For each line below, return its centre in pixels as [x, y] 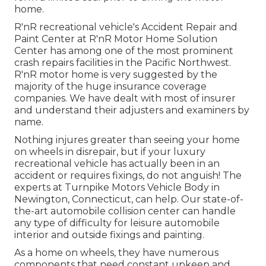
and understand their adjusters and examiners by [132, 110]
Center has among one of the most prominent [124, 50]
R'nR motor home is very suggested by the [116, 74]
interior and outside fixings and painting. [109, 235]
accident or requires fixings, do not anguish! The [128, 175]
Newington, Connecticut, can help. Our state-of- [129, 199]
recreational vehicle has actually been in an [117, 163]
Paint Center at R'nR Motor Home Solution [116, 39]
